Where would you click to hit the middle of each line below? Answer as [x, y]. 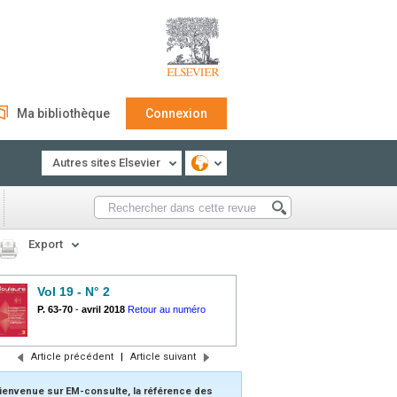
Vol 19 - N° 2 [74, 292]
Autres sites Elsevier [106, 163]
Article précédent [72, 357]
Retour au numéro [167, 309]
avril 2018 [103, 309]
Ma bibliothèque [63, 113]
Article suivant [163, 357]
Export [46, 244]
